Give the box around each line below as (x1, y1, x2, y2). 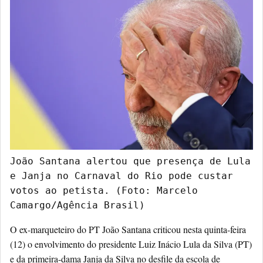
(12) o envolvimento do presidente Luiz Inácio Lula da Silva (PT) (10, 238, 252, 251)
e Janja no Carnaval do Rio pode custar (10, 170, 233, 182)
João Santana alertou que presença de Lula (10, 156, 251, 167)
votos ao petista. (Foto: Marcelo (10, 185, 198, 197)
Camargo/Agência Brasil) (10, 200, 145, 211)
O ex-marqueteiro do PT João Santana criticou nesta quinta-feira (10, 223, 246, 236)
